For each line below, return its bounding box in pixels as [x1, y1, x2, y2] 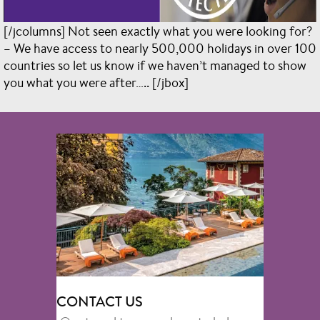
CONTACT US [56, 291, 143, 312]
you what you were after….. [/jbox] [4, 74, 189, 91]
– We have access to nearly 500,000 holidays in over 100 [4, 39, 316, 56]
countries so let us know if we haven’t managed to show [4, 56, 306, 74]
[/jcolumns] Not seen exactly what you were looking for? [4, 22, 312, 39]
